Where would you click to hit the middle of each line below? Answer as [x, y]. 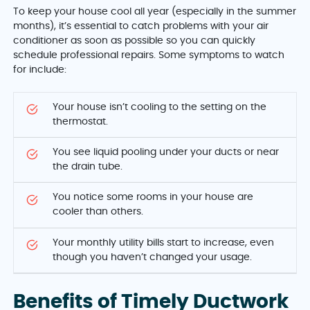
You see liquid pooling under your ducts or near [166, 153]
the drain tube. [88, 167]
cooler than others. [98, 212]
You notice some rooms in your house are [153, 198]
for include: [40, 70]
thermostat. [81, 121]
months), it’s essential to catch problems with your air [141, 26]
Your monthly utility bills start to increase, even [164, 243]
